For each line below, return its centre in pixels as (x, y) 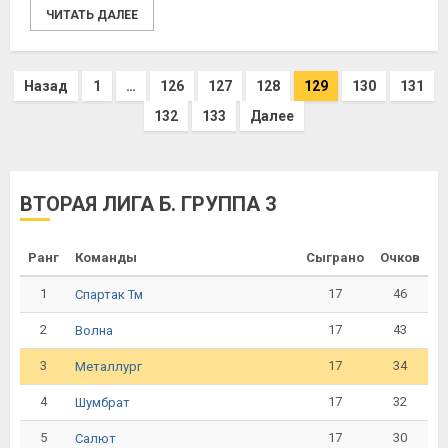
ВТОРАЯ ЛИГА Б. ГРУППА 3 (148, 204)
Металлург (108, 366)
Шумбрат (102, 402)
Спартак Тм (109, 294)
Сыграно (335, 257)
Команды (106, 257)
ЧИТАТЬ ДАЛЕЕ (92, 15)
